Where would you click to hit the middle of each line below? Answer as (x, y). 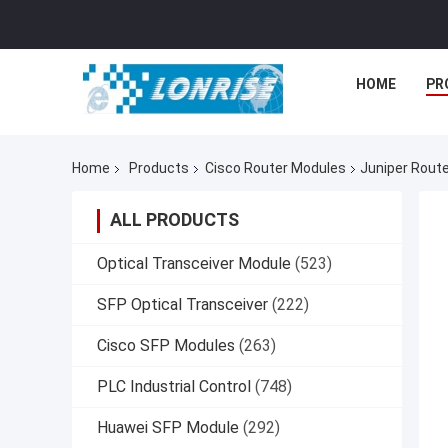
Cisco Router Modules (275, 168)
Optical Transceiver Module (194, 264)
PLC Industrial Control (174, 387)
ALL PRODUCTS (174, 220)
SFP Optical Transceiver (182, 305)
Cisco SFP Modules (166, 346)
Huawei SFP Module (168, 428)
